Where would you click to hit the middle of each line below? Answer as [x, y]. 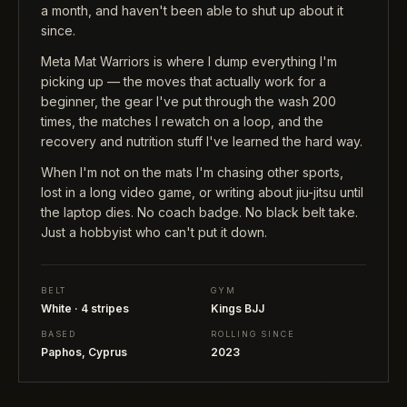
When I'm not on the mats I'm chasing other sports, [192, 172]
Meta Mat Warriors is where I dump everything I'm [189, 61]
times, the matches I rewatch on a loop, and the [182, 121]
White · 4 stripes [85, 308]
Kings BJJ [238, 308]
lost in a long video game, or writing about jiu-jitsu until [202, 192]
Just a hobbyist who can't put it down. [154, 232]
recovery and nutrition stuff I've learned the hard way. [202, 141]
